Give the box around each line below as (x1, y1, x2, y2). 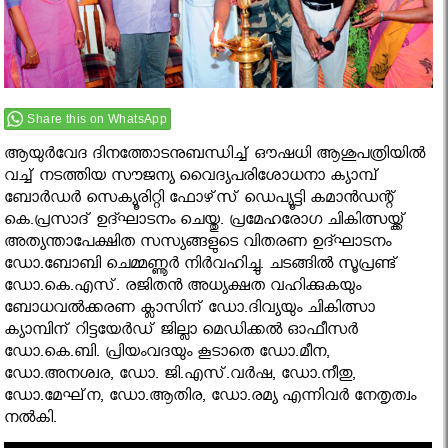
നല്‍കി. (4, 409, 58, 433)
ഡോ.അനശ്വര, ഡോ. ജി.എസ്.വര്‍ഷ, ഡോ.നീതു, (4, 365, 357, 389)
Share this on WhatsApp (27, 112, 168, 127)
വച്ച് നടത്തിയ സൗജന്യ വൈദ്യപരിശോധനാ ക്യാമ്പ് (4, 167, 380, 191)
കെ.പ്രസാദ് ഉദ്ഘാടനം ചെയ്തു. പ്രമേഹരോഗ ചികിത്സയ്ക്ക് (4, 211, 407, 235)
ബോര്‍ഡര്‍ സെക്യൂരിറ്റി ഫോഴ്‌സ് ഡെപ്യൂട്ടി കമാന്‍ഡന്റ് (4, 189, 397, 213)
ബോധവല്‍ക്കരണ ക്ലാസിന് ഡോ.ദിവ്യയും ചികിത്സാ (4, 299, 376, 323)
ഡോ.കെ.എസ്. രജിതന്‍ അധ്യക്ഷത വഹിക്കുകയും (4, 277, 362, 301)
